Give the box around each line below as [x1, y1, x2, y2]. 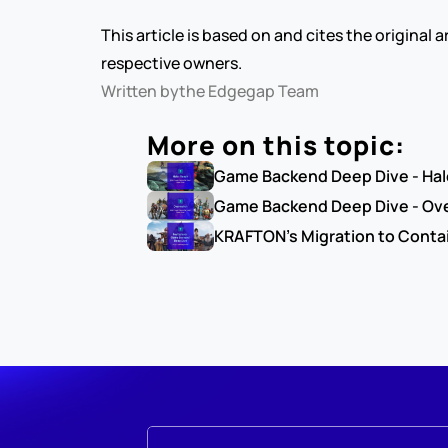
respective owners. [100, 52, 242, 74]
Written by [100, 80, 179, 102]
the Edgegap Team [178, 80, 319, 102]
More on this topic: [146, 127, 405, 163]
